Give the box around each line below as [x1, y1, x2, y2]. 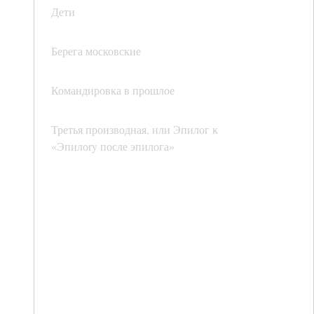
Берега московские [51, 43, 141, 59]
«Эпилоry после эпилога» [51, 139, 175, 154]
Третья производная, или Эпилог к [51, 122, 218, 137]
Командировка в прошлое [51, 83, 175, 98]
